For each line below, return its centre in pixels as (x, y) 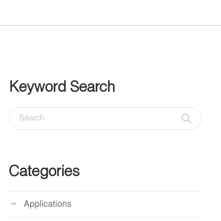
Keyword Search (62, 86)
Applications (48, 204)
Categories (44, 170)
